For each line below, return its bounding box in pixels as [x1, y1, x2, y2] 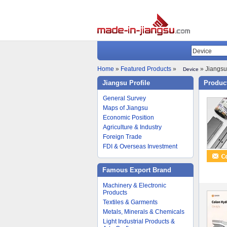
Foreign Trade [103, 133, 142, 140]
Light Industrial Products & [103, 218, 175, 225]
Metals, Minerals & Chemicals [103, 208, 184, 215]
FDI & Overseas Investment [103, 143, 177, 150]
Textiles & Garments [103, 199, 158, 206]
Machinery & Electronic [103, 182, 166, 189]
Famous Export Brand [102, 166, 171, 174]
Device [182, 66, 199, 72]
